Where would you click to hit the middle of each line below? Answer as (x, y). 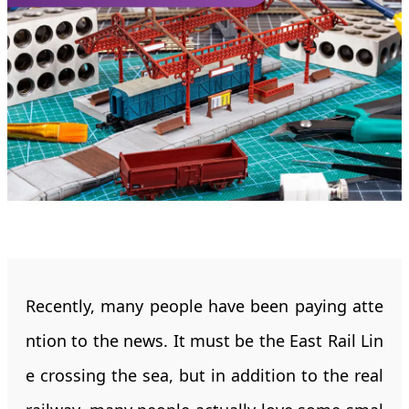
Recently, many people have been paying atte (204, 305)
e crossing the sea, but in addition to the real (204, 375)
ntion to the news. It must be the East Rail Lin (204, 340)
